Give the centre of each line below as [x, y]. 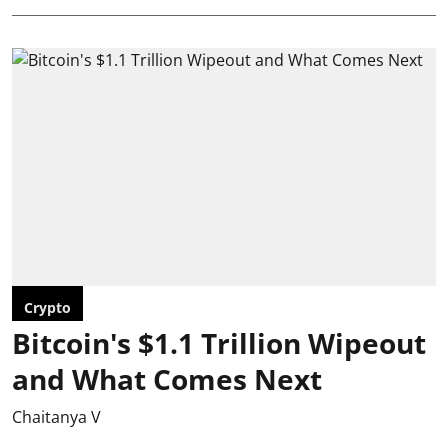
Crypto [47, 307]
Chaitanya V [56, 417]
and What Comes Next [167, 379]
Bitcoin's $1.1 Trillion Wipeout [219, 343]
